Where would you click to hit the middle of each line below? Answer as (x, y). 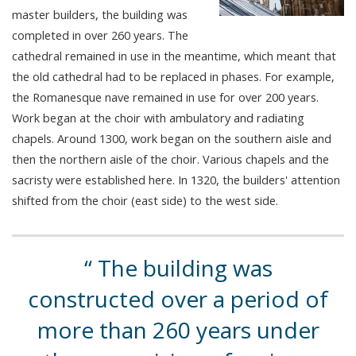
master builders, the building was (100, 14)
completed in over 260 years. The (100, 35)
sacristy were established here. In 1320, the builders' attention (176, 179)
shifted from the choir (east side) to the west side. (145, 200)
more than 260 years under (178, 329)
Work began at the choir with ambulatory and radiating (158, 117)
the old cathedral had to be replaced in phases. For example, (173, 76)
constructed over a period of (178, 298)
